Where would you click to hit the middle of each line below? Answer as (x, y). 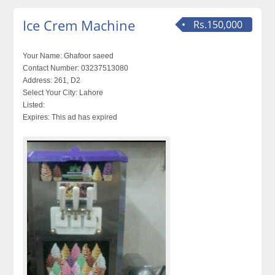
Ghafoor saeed (88, 56)
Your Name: (43, 56)
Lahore (91, 93)
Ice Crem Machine (79, 25)
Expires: (37, 117)
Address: (38, 80)
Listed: (34, 105)
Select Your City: (50, 93)
